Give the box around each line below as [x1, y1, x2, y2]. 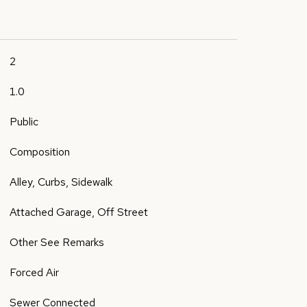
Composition [9, 145, 70, 159]
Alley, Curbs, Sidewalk [9, 175, 112, 189]
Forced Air [9, 265, 59, 280]
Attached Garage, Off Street [9, 205, 148, 219]
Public [9, 114, 38, 129]
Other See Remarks [9, 235, 104, 249]
